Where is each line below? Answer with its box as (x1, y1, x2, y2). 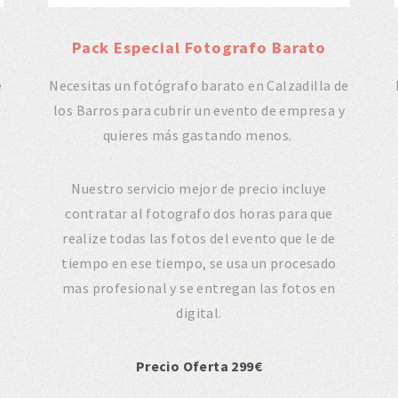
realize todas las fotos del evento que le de (62, 228, 336, 247)
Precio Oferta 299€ (135, 356, 263, 375)
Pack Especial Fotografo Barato (71, 36, 327, 58)
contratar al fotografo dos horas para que (65, 203, 333, 222)
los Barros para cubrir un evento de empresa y (52, 100, 345, 119)
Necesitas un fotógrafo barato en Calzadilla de (49, 76, 349, 94)
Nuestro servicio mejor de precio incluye (71, 179, 327, 197)
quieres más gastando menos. (102, 125, 296, 144)
